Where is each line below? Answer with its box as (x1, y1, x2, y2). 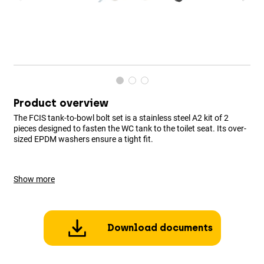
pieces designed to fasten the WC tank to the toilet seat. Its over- (14, 124, 246, 134)
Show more (14, 174, 55, 184)
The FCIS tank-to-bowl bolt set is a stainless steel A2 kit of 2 (14, 113, 229, 123)
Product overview (14, 97, 108, 110)
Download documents (107, 222, 213, 234)
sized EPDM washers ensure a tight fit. (14, 134, 153, 144)
